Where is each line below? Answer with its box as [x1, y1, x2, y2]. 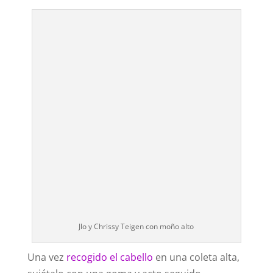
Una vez [27, 250, 66, 264]
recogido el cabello [66, 250, 153, 264]
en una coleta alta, [152, 250, 239, 264]
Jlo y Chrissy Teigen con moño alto [79, 221, 194, 232]
